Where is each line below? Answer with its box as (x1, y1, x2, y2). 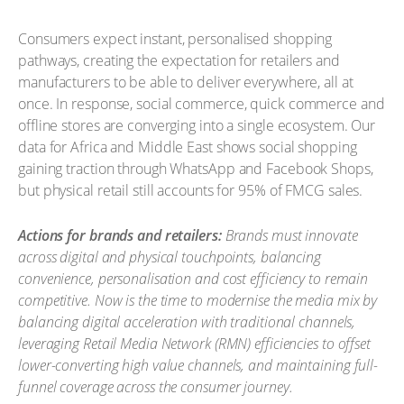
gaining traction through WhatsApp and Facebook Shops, (18, 159, 373, 179)
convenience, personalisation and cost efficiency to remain (18, 268, 369, 289)
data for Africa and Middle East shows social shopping (18, 137, 357, 157)
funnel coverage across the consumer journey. (18, 376, 293, 397)
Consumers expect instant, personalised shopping (18, 29, 333, 49)
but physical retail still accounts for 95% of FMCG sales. (18, 180, 363, 200)
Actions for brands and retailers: (18, 225, 222, 245)
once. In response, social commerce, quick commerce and (18, 94, 385, 114)
